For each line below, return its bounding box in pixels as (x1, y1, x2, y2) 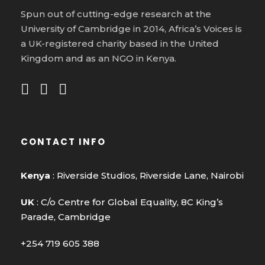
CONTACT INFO (21, 135, 106, 148)
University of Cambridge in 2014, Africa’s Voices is (21, 22, 242, 34)
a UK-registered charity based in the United (21, 37, 219, 49)
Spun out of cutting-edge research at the (21, 8, 211, 20)
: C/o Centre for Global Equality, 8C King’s (34, 196, 223, 208)
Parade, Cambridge (21, 211, 111, 222)
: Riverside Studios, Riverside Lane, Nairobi (50, 169, 244, 181)
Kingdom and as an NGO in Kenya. (21, 52, 176, 64)
